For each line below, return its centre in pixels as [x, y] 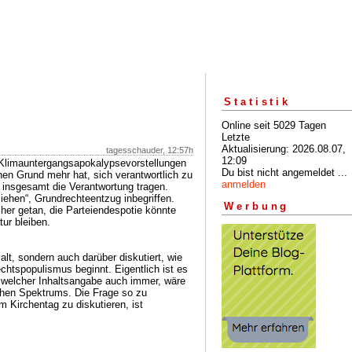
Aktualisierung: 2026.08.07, [284, 148]
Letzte [236, 137]
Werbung [257, 207]
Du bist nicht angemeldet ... [284, 172]
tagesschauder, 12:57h [150, 150]
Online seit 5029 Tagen [274, 125]
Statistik [258, 101]
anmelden [244, 184]
